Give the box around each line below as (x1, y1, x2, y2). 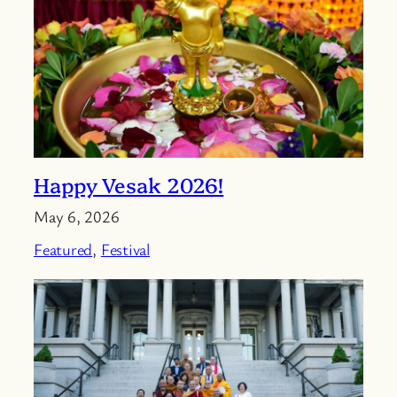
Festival (100, 237, 151, 260)
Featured (34, 237, 93, 260)
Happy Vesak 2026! (34, 169, 224, 198)
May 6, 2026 (34, 205, 120, 227)
